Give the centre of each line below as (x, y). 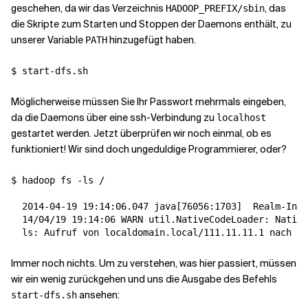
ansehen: (98, 295)
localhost (241, 118)
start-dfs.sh (44, 295)
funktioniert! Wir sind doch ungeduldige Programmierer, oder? (149, 149)
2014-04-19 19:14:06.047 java (93, 206)
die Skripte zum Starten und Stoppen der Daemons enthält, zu (151, 24)
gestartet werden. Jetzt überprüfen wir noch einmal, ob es (141, 133)
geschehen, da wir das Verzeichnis (88, 8)
